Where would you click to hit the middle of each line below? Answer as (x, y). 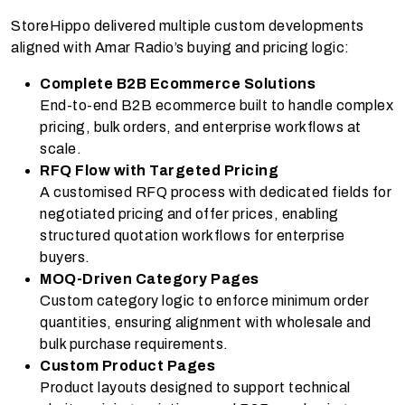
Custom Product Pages (127, 366)
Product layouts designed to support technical (195, 388)
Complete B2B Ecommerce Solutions (178, 84)
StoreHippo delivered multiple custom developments (188, 26)
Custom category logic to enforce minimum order (204, 301)
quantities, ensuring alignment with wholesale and (206, 323)
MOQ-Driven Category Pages (150, 279)
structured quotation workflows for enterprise (193, 236)
